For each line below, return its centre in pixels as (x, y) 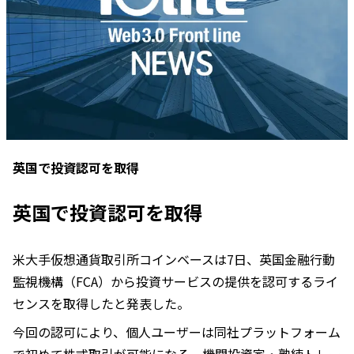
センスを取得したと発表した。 (101, 304)
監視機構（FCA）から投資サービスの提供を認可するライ (175, 282)
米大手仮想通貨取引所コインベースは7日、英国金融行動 (174, 260)
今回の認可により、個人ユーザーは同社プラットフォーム (177, 332)
